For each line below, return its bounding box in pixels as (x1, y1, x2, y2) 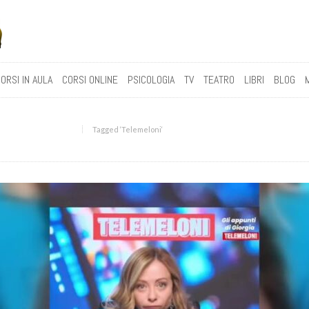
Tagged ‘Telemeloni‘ (92, 125, 163, 134)
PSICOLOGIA (127, 72, 175, 87)
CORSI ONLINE (61, 72, 118, 87)
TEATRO (203, 72, 235, 87)
